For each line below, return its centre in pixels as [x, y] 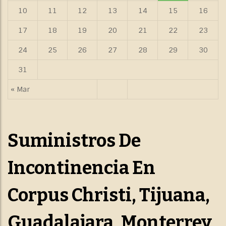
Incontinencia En [81, 168]
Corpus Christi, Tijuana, [109, 195]
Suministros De [74, 141]
